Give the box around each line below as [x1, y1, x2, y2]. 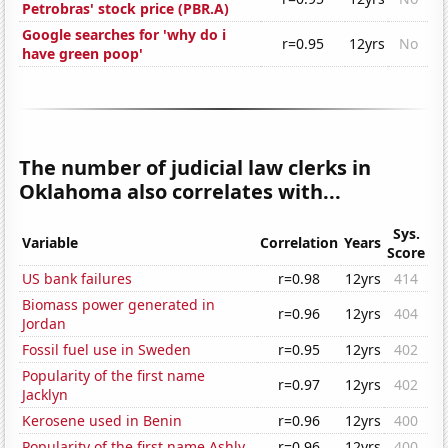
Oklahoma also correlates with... [19, 178, 342, 206]
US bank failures [22, 269, 133, 289]
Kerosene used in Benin [22, 411, 183, 431]
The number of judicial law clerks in [19, 154, 372, 182]
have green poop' [22, 44, 144, 64]
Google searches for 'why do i [22, 25, 227, 45]
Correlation [260, 233, 339, 253]
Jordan [22, 314, 67, 334]
